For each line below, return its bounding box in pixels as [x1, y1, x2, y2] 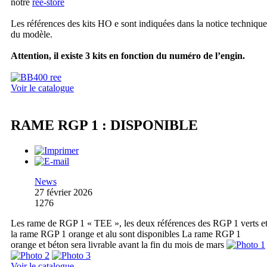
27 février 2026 [35, 187, 92, 197]
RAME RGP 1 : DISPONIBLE [11, 117, 198, 133]
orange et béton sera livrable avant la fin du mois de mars [11, 239, 226, 250]
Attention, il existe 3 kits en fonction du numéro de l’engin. [11, 51, 245, 61]
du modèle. [11, 29, 52, 40]
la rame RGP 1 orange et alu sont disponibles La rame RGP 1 [11, 228, 241, 239]
